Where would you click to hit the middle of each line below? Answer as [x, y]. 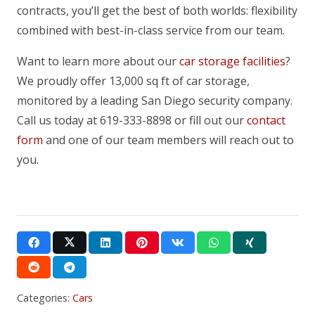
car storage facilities [232, 62]
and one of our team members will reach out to [168, 140]
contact [266, 121]
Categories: [45, 298]
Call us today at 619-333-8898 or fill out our [132, 121]
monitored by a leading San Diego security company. [155, 101]
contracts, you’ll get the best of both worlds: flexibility [157, 11]
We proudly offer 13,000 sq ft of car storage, [133, 81]
